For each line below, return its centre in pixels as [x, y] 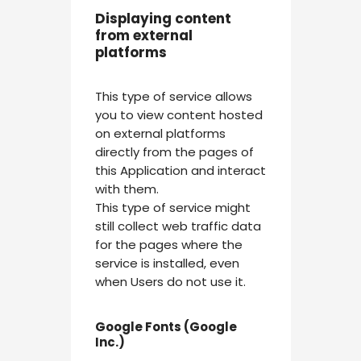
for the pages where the [168, 244]
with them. [127, 189]
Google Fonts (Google [166, 326]
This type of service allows [173, 96]
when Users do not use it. [170, 281]
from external [143, 35]
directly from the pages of [174, 151]
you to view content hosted [178, 114]
